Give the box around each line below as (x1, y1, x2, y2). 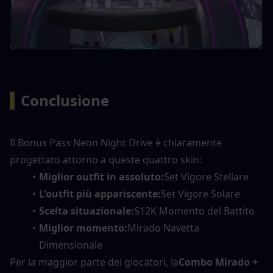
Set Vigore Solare (160, 186, 240, 200)
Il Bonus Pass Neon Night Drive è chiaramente (10, 135, 222, 149)
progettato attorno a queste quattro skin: (10, 152, 202, 166)
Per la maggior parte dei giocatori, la (10, 255, 179, 269)
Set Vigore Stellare (163, 169, 249, 183)
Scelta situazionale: (38, 204, 134, 218)
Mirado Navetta (127, 221, 199, 235)
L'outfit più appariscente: (38, 186, 161, 200)
